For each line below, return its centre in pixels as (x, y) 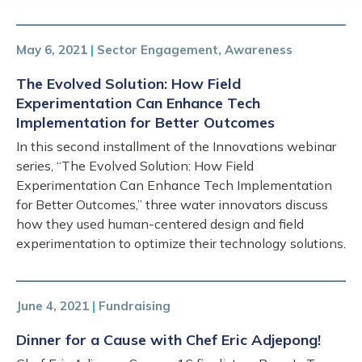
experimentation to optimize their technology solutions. (181, 243)
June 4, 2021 (53, 306)
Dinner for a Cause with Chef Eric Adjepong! (168, 340)
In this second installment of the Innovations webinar (176, 146)
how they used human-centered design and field (160, 224)
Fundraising (135, 306)
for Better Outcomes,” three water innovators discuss (172, 204)
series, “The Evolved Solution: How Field (135, 166)
